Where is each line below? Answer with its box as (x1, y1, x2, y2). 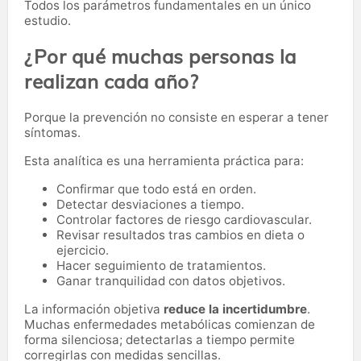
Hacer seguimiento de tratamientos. (56, 257, 266, 273)
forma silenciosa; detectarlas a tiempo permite (24, 331, 295, 347)
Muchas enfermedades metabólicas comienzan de (24, 316, 315, 332)
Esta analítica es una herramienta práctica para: (24, 152, 304, 168)
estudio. (24, 12, 71, 28)
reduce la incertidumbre (164, 301, 307, 317)
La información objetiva (24, 301, 164, 317)
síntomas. (24, 125, 81, 141)
